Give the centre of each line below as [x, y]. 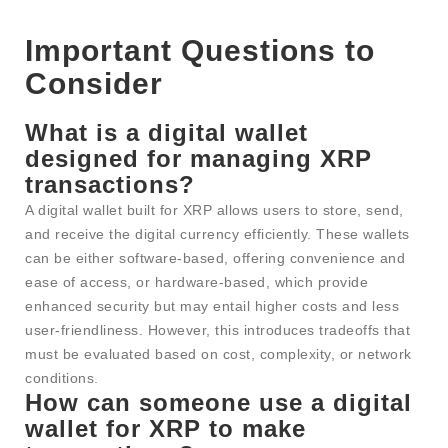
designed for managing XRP [198, 159]
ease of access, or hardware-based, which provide [196, 282]
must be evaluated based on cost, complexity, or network [218, 354]
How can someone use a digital [218, 403]
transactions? [110, 185]
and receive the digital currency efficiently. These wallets [217, 234]
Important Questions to [200, 51]
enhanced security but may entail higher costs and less [212, 306]
